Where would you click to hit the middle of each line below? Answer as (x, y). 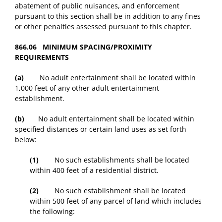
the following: (52, 212)
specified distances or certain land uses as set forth (101, 129)
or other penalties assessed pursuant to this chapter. (103, 27)
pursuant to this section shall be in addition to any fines (108, 16)
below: (26, 140)
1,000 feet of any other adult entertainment (87, 88)
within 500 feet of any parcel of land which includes (116, 201)
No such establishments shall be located (114, 160)
